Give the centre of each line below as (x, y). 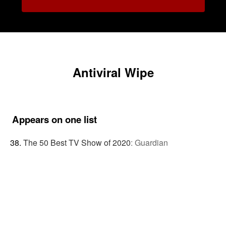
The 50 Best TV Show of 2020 (77, 142)
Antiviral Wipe (113, 72)
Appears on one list (54, 119)
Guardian (151, 142)
